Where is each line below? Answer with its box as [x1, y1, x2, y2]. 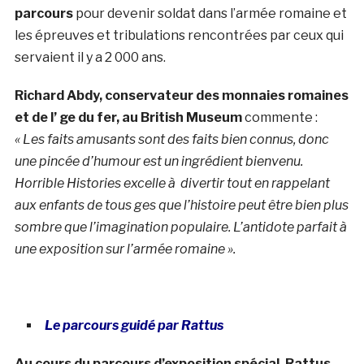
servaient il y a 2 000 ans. [14, 50, 166, 66]
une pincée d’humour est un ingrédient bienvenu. [14, 154, 303, 170]
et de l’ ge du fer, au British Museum [14, 110, 242, 126]
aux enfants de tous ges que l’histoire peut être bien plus [14, 197, 349, 214]
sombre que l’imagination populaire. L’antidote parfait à [14, 219, 349, 236]
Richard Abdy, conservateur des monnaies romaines [14, 88, 349, 104]
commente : [241, 110, 318, 126]
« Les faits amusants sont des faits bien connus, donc [14, 132, 329, 148]
